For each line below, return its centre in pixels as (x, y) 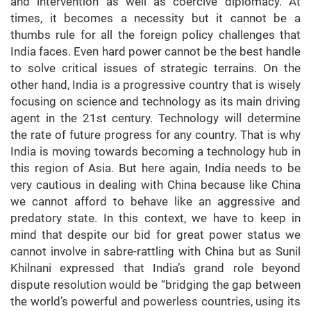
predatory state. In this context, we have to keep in (155, 218)
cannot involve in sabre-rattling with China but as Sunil (155, 252)
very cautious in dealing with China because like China (155, 185)
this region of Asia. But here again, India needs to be (155, 168)
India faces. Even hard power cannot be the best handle (155, 52)
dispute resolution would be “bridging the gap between (155, 285)
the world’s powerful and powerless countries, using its (155, 302)
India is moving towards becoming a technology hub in (155, 152)
